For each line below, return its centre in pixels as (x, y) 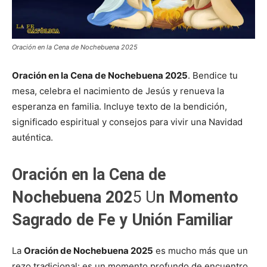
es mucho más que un (201, 250)
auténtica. (32, 137)
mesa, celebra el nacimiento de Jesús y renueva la (118, 91)
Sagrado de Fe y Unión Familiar (122, 220)
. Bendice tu (213, 75)
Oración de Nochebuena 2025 (89, 250)
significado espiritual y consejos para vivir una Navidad (127, 122)
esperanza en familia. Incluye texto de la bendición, (119, 106)
